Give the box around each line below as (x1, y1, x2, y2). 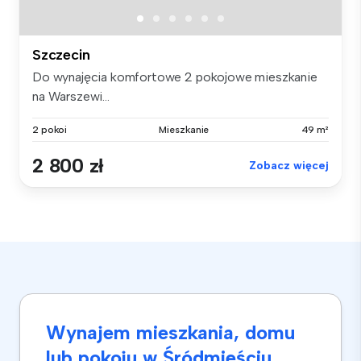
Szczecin (32, 46, 90, 64)
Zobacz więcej (249, 159, 329, 173)
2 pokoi (32, 124, 68, 136)
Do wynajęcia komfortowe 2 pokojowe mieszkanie (32, 69, 317, 85)
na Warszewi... (32, 89, 110, 105)
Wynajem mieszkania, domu (46, 321, 295, 345)
